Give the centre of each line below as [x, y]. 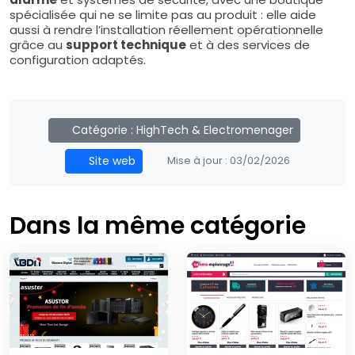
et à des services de [248, 44]
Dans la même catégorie [158, 225]
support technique [126, 44]
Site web [111, 160]
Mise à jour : [198, 160]
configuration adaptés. [78, 59]
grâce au [38, 44]
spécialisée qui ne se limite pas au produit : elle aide [163, 14]
